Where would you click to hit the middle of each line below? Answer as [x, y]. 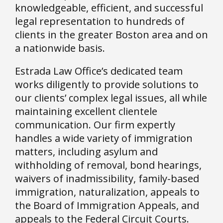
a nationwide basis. [60, 48]
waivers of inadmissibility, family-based [107, 178]
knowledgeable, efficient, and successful [109, 8]
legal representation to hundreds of [100, 21]
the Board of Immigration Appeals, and [107, 205]
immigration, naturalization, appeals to [107, 192]
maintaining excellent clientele [86, 111]
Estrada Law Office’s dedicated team [99, 71]
